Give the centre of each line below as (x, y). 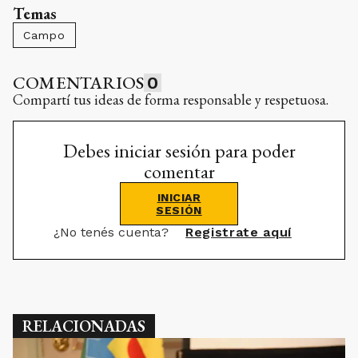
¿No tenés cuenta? (113, 233)
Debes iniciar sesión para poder (179, 151)
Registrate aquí (239, 233)
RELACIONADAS (84, 326)
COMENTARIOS (79, 83)
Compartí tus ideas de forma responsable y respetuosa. (171, 100)
